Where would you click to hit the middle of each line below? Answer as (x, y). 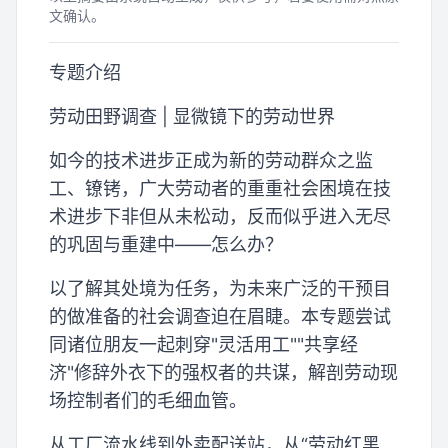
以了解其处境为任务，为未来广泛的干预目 (220, 288)
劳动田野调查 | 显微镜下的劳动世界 (192, 116)
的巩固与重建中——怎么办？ (166, 244)
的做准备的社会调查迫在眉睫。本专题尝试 (220, 316)
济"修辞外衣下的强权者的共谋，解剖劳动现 (223, 372)
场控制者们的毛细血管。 (148, 400)
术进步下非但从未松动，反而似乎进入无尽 (220, 216)
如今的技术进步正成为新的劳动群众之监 (211, 160)
